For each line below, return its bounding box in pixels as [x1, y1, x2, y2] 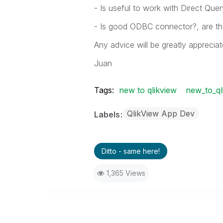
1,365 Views [106, 169, 145, 177]
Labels [94, 110, 122, 119]
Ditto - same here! [101, 147, 160, 155]
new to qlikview [118, 85, 177, 95]
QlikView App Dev [126, 109, 195, 118]
